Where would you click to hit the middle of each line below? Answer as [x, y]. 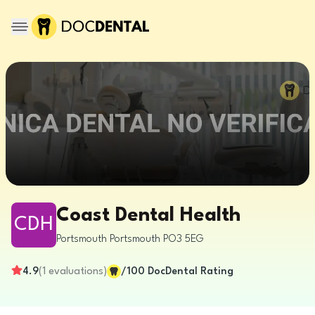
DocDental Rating [191, 271]
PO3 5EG [184, 239]
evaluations [76, 271]
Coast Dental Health [148, 216]
